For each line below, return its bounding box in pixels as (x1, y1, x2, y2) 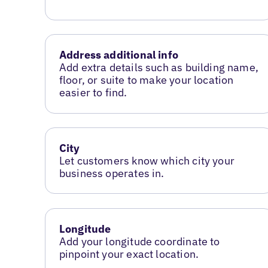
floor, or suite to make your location (59, 73, 234, 87)
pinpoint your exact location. (59, 247, 199, 261)
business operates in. (59, 166, 165, 181)
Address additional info (59, 48, 178, 62)
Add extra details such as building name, (59, 60, 259, 75)
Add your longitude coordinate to (59, 234, 220, 249)
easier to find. (59, 86, 127, 100)
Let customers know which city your (59, 154, 234, 168)
